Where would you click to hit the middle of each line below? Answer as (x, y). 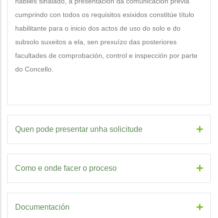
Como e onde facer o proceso (66, 168)
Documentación (42, 207)
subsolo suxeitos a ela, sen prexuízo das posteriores (96, 42)
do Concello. (34, 69)
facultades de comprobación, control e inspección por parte (106, 55)
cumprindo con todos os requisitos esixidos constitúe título (105, 15)
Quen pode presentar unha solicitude (79, 129)
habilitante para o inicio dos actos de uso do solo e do (98, 28)
